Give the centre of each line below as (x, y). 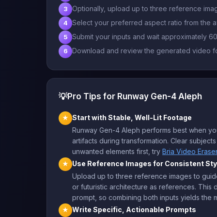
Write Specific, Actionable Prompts (134, 209)
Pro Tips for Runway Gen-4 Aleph (135, 96)
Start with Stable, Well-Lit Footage (132, 117)
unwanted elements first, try (117, 151)
